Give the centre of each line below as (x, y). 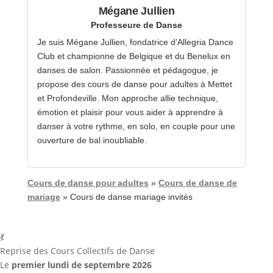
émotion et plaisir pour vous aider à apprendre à (130, 112)
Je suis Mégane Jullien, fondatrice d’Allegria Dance (135, 42)
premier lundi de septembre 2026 (82, 264)
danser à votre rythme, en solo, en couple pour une (136, 126)
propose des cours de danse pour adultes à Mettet (134, 84)
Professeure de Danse (136, 25)
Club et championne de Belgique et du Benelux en (133, 56)
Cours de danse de (197, 183)
